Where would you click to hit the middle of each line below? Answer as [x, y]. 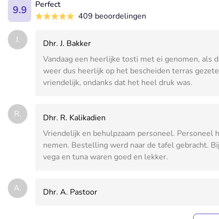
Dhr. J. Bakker [67, 44]
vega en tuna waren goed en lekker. [106, 157]
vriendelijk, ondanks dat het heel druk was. [118, 83]
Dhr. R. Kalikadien [74, 118]
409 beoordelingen [112, 16]
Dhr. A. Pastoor [70, 192]
